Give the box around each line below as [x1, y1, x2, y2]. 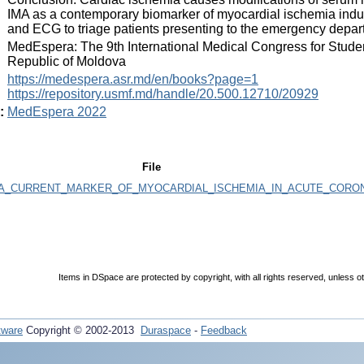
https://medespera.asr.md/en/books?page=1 [7, 71, 258, 86]
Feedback [201, 324, 247, 336]
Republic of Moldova [7, 54, 126, 68]
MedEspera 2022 [7, 104, 106, 119]
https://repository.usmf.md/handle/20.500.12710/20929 [7, 86, 318, 101]
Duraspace [141, 324, 191, 336]
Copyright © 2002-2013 [23, 324, 141, 336]
